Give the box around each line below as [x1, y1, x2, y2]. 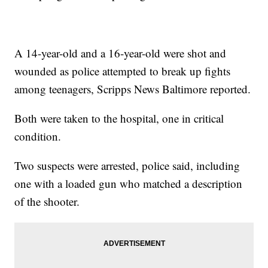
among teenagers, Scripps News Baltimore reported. [14, 81, 251, 97]
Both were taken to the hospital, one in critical [14, 111, 224, 126]
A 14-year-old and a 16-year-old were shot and [14, 45, 227, 61]
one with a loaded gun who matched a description [14, 176, 243, 191]
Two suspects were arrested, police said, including [14, 158, 240, 173]
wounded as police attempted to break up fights [14, 63, 231, 79]
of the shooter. [14, 194, 80, 209]
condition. [14, 129, 62, 144]
